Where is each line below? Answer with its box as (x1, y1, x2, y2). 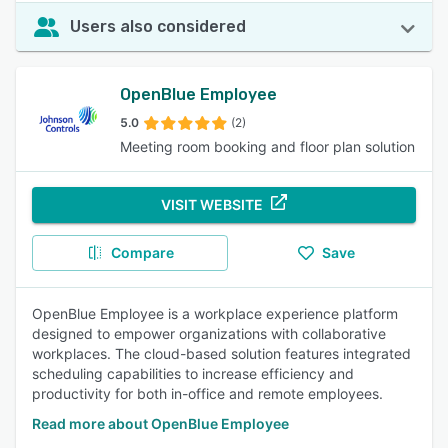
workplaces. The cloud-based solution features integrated (32, 345, 411, 362)
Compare (110, 244, 174, 261)
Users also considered (70, 17, 246, 36)
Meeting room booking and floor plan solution (120, 138, 415, 155)
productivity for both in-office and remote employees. (32, 385, 383, 402)
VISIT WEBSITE (161, 196, 263, 213)
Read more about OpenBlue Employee (32, 415, 289, 432)
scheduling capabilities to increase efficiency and (32, 365, 354, 382)
